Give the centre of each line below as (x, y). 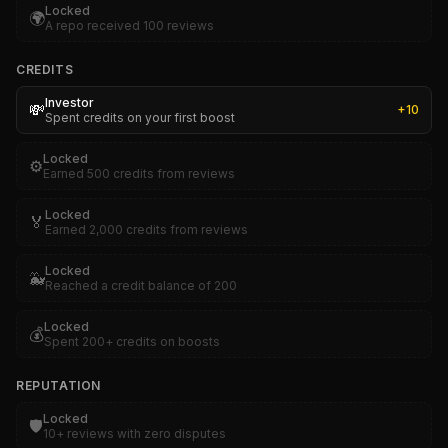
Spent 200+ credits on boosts (132, 341)
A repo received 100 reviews (129, 25)
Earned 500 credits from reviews (139, 173)
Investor (69, 102)
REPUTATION (58, 385)
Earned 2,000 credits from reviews (146, 229)
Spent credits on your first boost (140, 117)
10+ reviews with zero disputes (134, 433)
